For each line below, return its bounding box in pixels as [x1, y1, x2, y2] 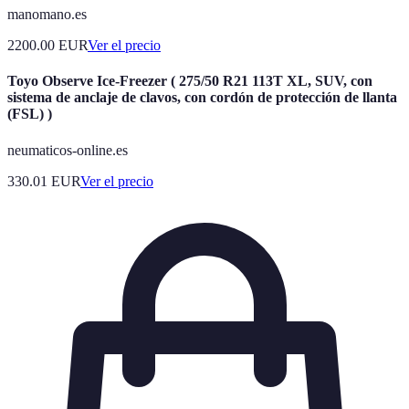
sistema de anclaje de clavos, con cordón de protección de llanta [7, 89, 397, 106]
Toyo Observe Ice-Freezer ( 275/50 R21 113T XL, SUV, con [7, 73, 372, 89]
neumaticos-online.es [7, 142, 128, 158]
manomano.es [7, 6, 87, 22]
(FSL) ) [7, 106, 52, 122]
